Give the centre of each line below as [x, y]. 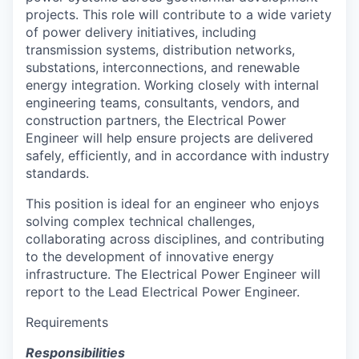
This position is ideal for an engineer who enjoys [172, 203]
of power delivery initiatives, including [141, 32]
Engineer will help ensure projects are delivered [169, 137]
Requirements [67, 322]
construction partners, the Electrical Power [156, 120]
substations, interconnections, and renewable [163, 67]
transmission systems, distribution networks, [160, 49]
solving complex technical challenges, [140, 221]
